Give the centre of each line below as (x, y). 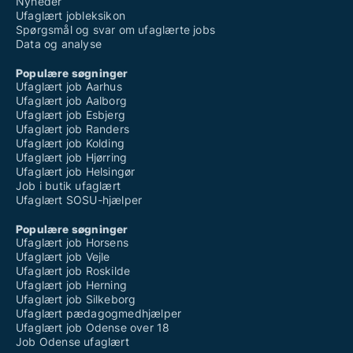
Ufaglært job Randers (72, 129)
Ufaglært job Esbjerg (71, 115)
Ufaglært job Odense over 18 (93, 327)
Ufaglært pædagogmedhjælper (99, 313)
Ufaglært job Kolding (70, 143)
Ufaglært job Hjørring (72, 157)
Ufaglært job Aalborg (71, 100)
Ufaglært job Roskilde (73, 271)
